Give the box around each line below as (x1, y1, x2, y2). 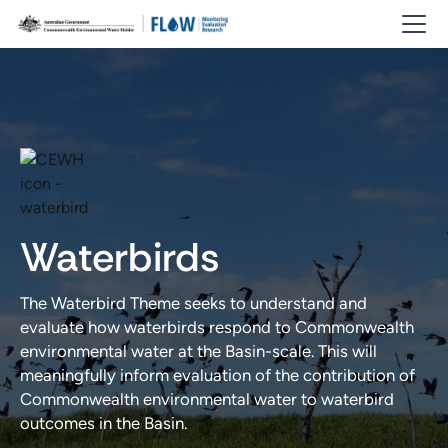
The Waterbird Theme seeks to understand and (20, 293, 367, 313)
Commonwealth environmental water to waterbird (20, 389, 394, 409)
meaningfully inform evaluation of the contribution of (20, 365, 415, 385)
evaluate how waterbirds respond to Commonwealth (20, 317, 414, 337)
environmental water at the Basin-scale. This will (20, 341, 377, 361)
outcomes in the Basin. (20, 413, 187, 433)
